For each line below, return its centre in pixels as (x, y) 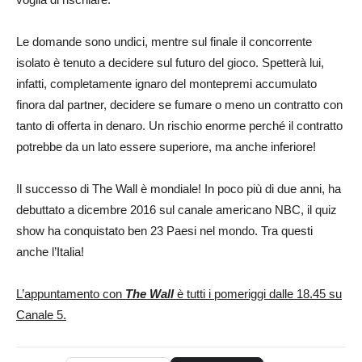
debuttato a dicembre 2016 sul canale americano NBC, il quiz (177, 209)
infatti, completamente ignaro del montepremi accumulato (166, 83)
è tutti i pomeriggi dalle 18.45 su (258, 293)
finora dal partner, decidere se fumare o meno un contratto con (179, 104)
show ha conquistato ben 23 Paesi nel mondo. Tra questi (164, 230)
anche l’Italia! (50, 251)
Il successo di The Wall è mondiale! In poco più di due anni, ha (179, 188)
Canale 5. (41, 314)
